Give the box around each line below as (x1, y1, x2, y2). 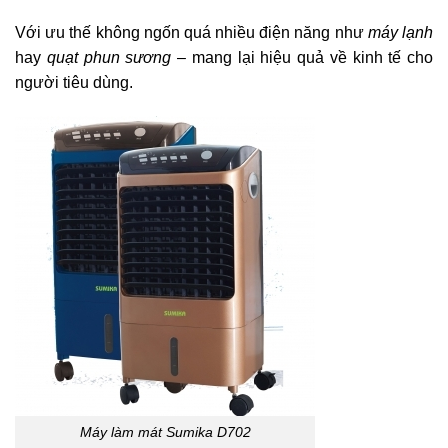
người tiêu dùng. (15, 73, 133, 91)
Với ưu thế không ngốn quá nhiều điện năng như (15, 23, 368, 41)
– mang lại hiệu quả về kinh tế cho (171, 48, 433, 66)
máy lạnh (367, 23, 434, 41)
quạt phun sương (46, 48, 172, 66)
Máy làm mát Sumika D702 (79, 424, 251, 441)
